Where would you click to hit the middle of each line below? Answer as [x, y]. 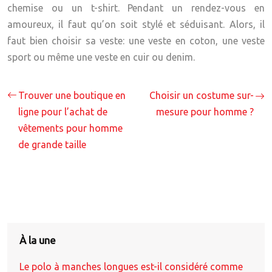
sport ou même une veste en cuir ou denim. [101, 57]
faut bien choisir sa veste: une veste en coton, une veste [136, 41]
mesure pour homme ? [205, 112]
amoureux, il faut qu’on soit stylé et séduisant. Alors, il [136, 24]
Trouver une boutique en [72, 95]
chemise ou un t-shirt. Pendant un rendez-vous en [136, 8]
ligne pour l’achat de [63, 112]
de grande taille [52, 144]
